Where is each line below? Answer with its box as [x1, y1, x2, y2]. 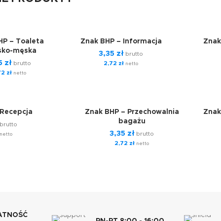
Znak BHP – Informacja [80, 38, 162, 45]
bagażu [118, 118, 146, 125]
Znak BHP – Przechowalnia [84, 109, 179, 115]
